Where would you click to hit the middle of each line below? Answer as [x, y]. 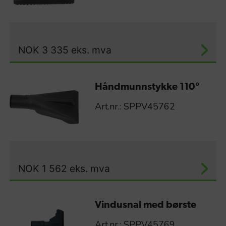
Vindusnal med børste [145, 206]
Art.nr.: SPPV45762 [135, 106]
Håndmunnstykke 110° [147, 87]
